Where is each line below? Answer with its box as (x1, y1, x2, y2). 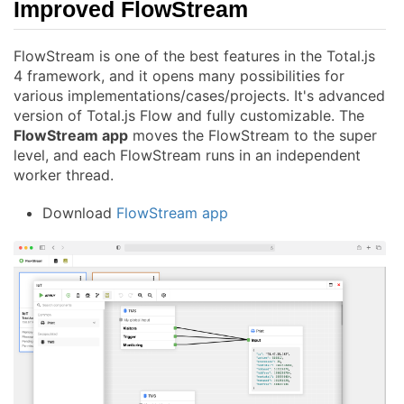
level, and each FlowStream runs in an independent (14, 146, 361, 165)
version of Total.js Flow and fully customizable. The (14, 106, 364, 125)
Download (42, 204, 116, 223)
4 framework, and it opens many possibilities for (14, 67, 344, 86)
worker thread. (14, 166, 114, 185)
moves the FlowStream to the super (128, 126, 377, 145)
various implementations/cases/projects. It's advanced (14, 87, 385, 106)
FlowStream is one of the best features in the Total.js (14, 47, 375, 66)
